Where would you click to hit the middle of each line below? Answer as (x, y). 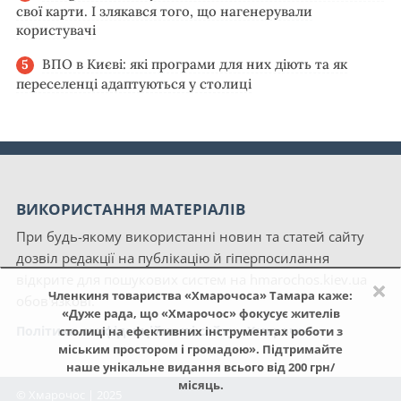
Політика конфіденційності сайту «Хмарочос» (168, 330)
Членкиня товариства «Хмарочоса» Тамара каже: (200, 295)
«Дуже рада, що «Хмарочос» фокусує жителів (200, 313)
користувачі (56, 30)
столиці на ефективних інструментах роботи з (200, 331)
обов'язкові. (55, 301)
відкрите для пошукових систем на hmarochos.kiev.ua (192, 279)
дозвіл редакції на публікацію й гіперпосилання (173, 258)
